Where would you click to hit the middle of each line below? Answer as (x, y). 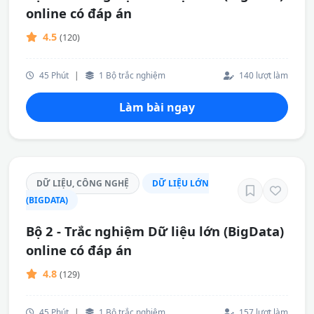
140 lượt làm (262, 75)
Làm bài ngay (157, 107)
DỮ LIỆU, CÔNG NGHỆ (83, 183)
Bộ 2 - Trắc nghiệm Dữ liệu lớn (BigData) (155, 231)
